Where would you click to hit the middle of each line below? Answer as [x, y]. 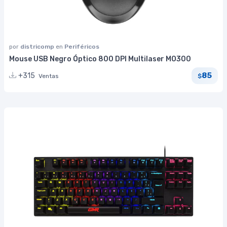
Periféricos [82, 46]
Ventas [49, 76]
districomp [38, 46]
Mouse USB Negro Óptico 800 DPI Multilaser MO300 [100, 59]
